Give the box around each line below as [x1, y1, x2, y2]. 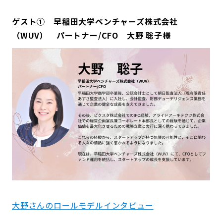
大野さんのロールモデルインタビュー [12, 199, 154, 212]
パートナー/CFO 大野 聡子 [56, 29, 163, 42]
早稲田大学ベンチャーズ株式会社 [54, 15, 178, 28]
